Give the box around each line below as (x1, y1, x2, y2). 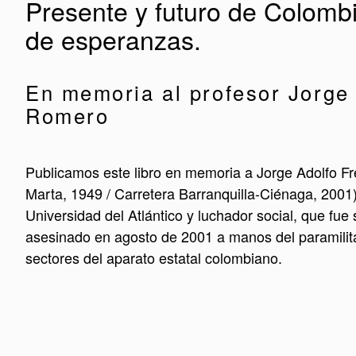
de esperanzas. (25, 21, 201, 58)
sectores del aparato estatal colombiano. (25, 246, 282, 268)
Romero (25, 100, 110, 130)
